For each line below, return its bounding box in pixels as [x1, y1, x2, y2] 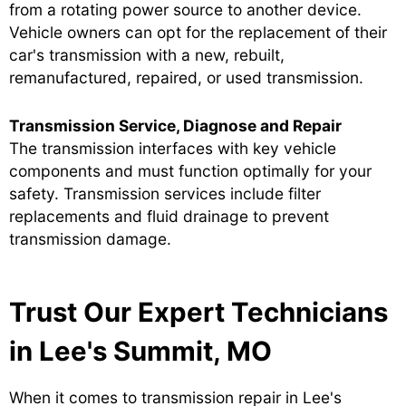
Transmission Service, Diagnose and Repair [9, 115, 342, 135]
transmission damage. [9, 228, 171, 248]
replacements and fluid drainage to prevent [9, 206, 329, 226]
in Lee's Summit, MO [9, 334, 272, 367]
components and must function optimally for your [9, 160, 372, 180]
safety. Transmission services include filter [9, 183, 321, 203]
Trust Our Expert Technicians [9, 295, 388, 328]
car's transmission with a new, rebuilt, [9, 44, 285, 64]
